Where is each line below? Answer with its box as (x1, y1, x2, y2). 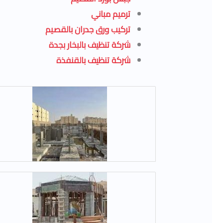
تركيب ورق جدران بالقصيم (45, 21, 130, 38)
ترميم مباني (91, 6, 130, 22)
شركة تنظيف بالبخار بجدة (48, 37, 130, 53)
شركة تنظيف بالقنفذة (56, 52, 130, 69)
